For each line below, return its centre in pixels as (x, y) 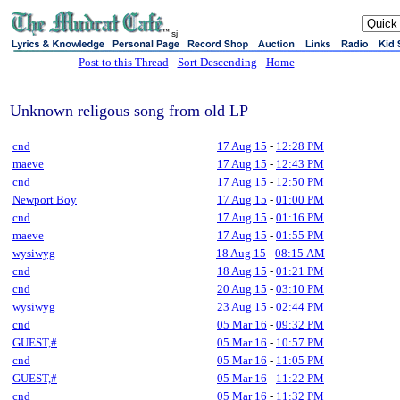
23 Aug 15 (242, 307)
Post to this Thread (123, 62)
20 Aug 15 (242, 289)
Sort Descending (217, 62)
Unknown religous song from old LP (129, 111)
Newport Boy (45, 200)
